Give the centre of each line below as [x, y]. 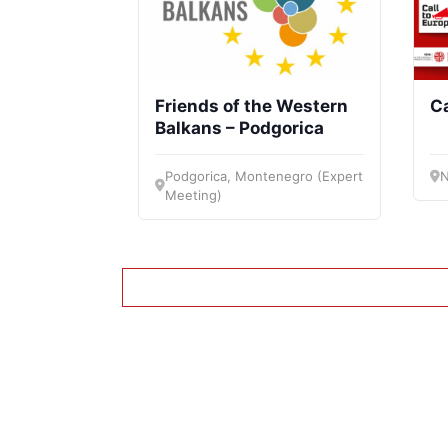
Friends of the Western [251, 105]
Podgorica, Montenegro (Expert [264, 175]
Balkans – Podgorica [239, 127]
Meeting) [193, 194]
